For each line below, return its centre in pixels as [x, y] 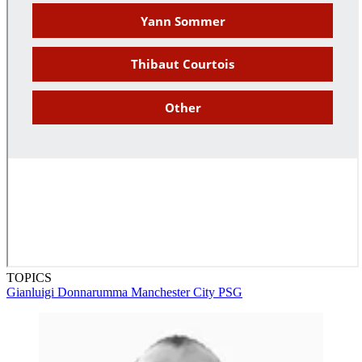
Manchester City [175, 293]
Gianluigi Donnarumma [69, 293]
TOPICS [29, 278]
